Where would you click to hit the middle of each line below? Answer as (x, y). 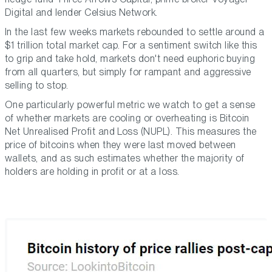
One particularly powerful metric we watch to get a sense (130, 105)
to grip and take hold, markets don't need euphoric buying (130, 59)
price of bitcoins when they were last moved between (121, 145)
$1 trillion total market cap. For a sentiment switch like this (131, 46)
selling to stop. (37, 86)
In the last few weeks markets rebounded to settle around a (135, 32)
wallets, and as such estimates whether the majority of (125, 158)
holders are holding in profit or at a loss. (92, 172)
